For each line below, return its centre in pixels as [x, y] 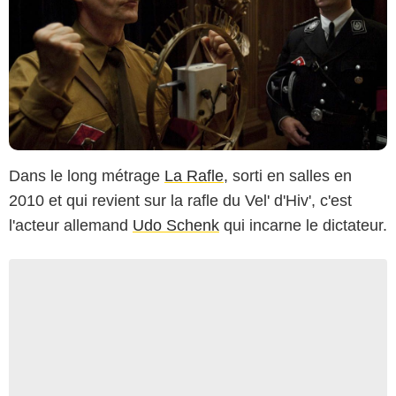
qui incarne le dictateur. [303, 225]
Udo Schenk [176, 225]
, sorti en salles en [288, 175]
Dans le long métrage [87, 175]
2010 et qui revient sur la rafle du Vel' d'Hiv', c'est [180, 200]
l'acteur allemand [71, 225]
